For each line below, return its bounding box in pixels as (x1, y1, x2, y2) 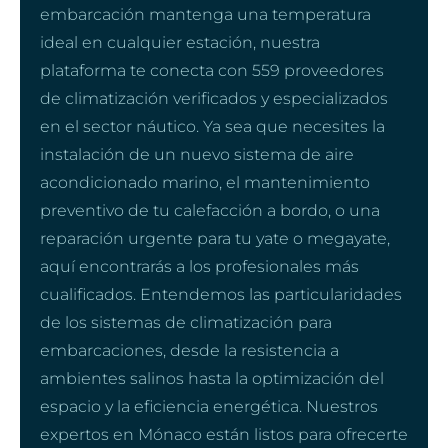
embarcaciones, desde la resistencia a (40, 340, 339, 360)
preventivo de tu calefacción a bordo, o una (40, 200, 380, 220)
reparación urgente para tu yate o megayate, (40, 228, 390, 248)
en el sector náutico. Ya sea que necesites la (40, 116, 385, 136)
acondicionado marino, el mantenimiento (40, 172, 370, 192)
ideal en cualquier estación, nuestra (40, 32, 320, 52)
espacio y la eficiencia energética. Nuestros (40, 396, 378, 416)
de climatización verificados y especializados (40, 88, 388, 108)
